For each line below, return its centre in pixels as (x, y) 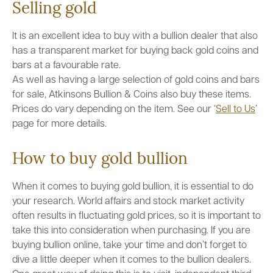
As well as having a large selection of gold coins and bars (136, 80)
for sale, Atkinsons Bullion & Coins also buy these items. (132, 95)
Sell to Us (236, 110)
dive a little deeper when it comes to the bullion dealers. (132, 260)
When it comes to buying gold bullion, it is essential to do (133, 187)
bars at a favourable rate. (66, 66)
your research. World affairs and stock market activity (128, 202)
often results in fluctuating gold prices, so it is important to (136, 216)
